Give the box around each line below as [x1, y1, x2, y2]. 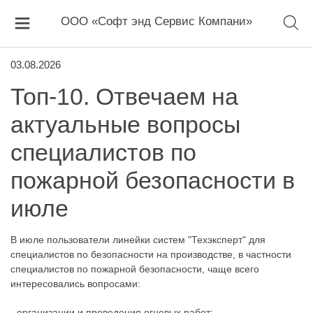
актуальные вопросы [10, 111, 240, 138]
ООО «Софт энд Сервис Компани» [61, 15, 252, 29]
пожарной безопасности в [10, 167, 295, 194]
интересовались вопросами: [10, 278, 140, 289]
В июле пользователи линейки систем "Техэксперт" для [10, 234, 265, 245]
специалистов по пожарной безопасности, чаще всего [10, 263, 259, 275]
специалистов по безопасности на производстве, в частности [10, 249, 291, 260]
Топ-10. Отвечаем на [10, 83, 238, 110]
